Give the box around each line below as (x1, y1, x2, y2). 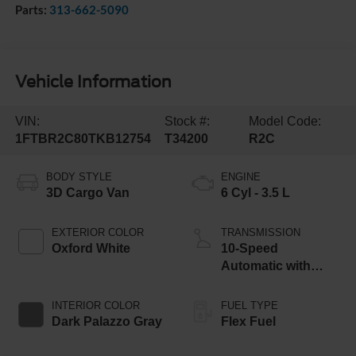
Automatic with (221, 258, 311, 273)
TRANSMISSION (221, 226, 300, 238)
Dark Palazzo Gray (51, 314, 162, 328)
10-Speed (221, 241, 278, 255)
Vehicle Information (14, 72, 172, 92)
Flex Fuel (221, 314, 276, 328)
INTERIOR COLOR (51, 299, 140, 311)
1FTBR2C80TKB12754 (14, 131, 151, 145)
